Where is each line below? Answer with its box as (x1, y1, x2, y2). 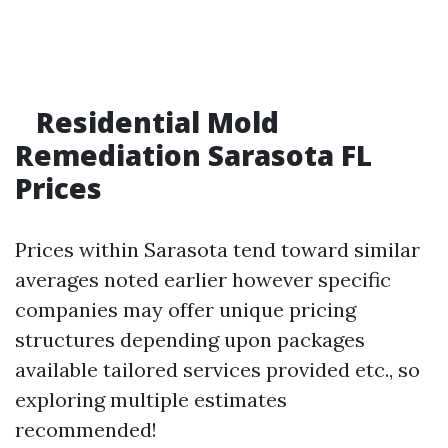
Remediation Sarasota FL (15, 136, 372, 174)
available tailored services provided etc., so (15, 357, 420, 382)
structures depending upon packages (15, 327, 365, 352)
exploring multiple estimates (15, 387, 287, 412)
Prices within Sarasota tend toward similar (15, 237, 420, 262)
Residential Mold (29, 103, 279, 141)
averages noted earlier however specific (15, 267, 391, 292)
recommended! (15, 417, 157, 442)
